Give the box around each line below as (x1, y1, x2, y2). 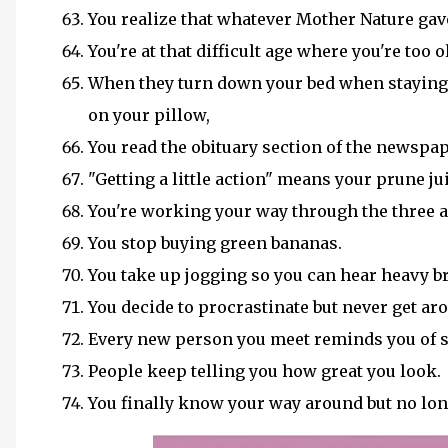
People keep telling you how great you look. (88, 361, 445, 381)
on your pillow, (88, 105, 214, 125)
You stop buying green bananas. (88, 233, 346, 253)
